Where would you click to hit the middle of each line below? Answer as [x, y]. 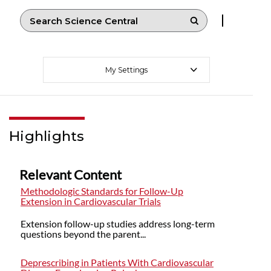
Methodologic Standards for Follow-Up [102, 191]
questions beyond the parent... [83, 234]
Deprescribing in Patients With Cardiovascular [117, 263]
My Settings [126, 70]
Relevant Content [70, 175]
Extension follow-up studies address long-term [118, 224]
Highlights [47, 136]
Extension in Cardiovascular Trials [91, 201]
